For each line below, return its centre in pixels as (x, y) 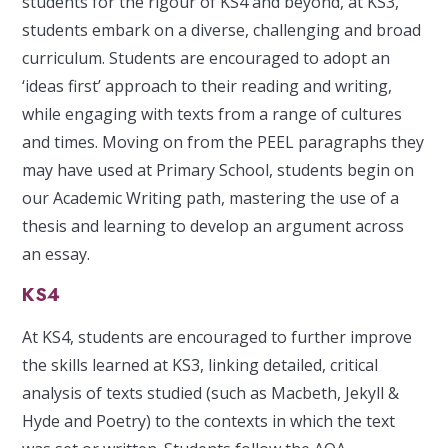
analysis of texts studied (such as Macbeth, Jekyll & (211, 393)
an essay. (56, 253)
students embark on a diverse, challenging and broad (222, 29)
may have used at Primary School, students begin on (218, 169)
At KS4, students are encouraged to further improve (217, 337)
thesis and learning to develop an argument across (213, 225)
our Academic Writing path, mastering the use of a (211, 197)
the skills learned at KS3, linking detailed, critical (200, 365)
